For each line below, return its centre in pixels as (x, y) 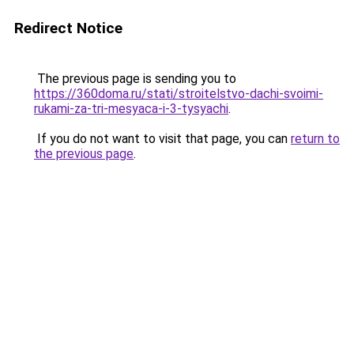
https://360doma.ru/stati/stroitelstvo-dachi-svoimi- (179, 94)
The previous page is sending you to (135, 79)
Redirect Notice (68, 28)
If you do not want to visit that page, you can (162, 139)
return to (315, 139)
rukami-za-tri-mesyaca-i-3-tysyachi (131, 109)
